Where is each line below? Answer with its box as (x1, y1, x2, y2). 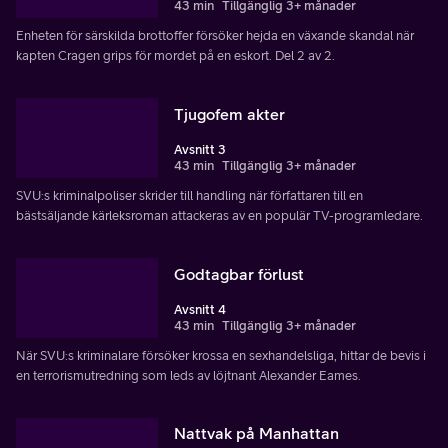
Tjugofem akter (174, 104, 285, 123)
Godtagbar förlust (174, 264, 304, 283)
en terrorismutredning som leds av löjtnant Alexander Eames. (16, 367, 361, 383)
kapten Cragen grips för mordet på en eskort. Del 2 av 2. (16, 47, 335, 63)
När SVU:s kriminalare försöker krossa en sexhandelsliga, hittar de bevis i (16, 347, 426, 363)
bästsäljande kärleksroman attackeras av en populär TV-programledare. (16, 207, 423, 223)
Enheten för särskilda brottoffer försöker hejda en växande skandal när (16, 27, 414, 43)
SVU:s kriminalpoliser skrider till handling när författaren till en (16, 187, 363, 203)
